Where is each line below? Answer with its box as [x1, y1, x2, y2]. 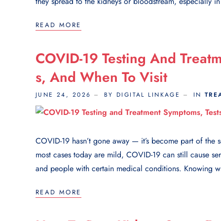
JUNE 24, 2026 [36, 90, 91, 99]
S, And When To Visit [36, 67, 167, 87]
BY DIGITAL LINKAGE [104, 90, 181, 99]
